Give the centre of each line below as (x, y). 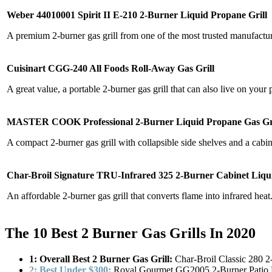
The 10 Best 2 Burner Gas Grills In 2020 (130, 233)
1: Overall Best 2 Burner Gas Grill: (101, 259)
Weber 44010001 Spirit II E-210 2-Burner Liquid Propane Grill (137, 15)
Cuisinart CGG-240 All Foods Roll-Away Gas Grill (110, 68)
